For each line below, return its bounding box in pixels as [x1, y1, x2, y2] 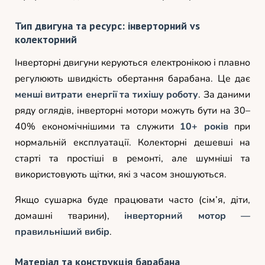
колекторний [15, 32, 77, 46]
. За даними [198, 88, 251, 101]
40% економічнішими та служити [15, 119, 180, 133]
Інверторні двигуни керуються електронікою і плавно [15, 56, 250, 69]
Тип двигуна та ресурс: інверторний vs [15, 18, 200, 33]
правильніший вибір [15, 225, 109, 238]
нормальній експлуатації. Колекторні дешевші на [15, 135, 250, 149]
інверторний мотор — [124, 209, 250, 222]
